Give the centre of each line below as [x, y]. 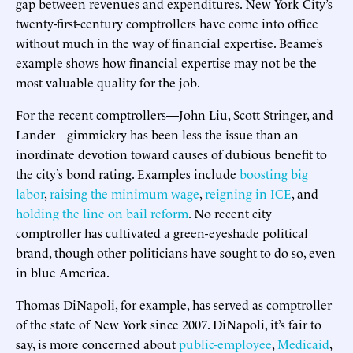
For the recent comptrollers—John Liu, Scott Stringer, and [175, 114]
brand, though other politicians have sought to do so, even [176, 252]
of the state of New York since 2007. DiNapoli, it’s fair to [169, 323]
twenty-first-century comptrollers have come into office [167, 22]
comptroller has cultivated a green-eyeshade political [162, 232]
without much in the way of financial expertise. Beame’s [169, 42]
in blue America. [65, 271]
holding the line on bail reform [102, 212]
